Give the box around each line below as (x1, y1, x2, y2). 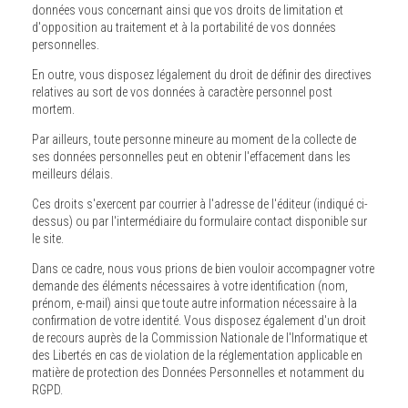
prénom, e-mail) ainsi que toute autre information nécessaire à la (32, 295, 357, 311)
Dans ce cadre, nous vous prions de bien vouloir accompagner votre (32, 260, 374, 276)
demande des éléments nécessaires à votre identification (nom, (32, 278, 213, 293)
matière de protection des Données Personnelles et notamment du (32, 364, 290, 380)
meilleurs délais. (32, 166, 113, 181)
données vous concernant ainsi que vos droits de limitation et (32, 2, 166, 17)
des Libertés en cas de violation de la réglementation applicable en (32, 347, 53, 362)
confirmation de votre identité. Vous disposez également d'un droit (32, 312, 142, 328)
